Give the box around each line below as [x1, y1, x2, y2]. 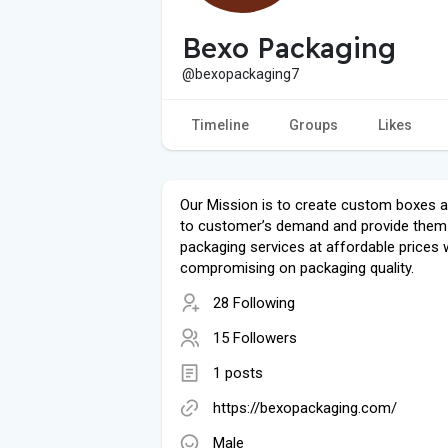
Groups [289, 116, 338, 133]
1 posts [213, 363, 263, 382]
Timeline [192, 116, 249, 133]
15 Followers [213, 328, 297, 347]
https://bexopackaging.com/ [213, 398, 397, 417]
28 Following [213, 293, 295, 312]
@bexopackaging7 [182, 65, 299, 82]
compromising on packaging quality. [180, 258, 414, 277]
